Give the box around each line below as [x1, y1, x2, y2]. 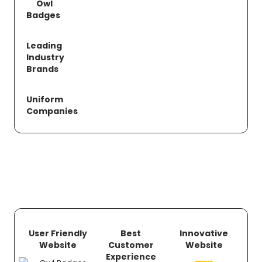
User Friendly [29, 227, 88, 239]
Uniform [26, 93, 63, 105]
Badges [26, 9, 60, 21]
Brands [26, 63, 58, 75]
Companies [26, 105, 78, 117]
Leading [26, 39, 62, 51]
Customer [108, 239, 154, 251]
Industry [26, 51, 64, 63]
